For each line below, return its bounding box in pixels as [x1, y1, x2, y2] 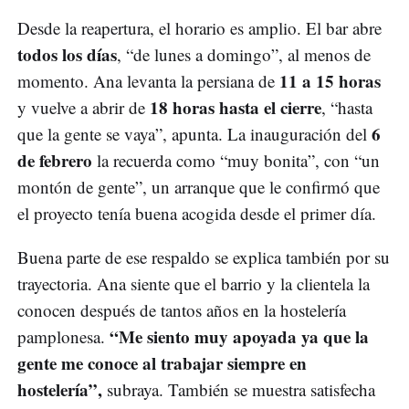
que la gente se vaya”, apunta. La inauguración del [17, 121, 372, 145]
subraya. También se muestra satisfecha [102, 377, 375, 401]
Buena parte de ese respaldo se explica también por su [17, 245, 390, 268]
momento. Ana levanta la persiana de [17, 68, 279, 92]
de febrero [17, 147, 92, 173]
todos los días [17, 41, 117, 67]
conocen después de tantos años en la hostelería [17, 298, 346, 321]
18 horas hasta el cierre [150, 94, 321, 120]
